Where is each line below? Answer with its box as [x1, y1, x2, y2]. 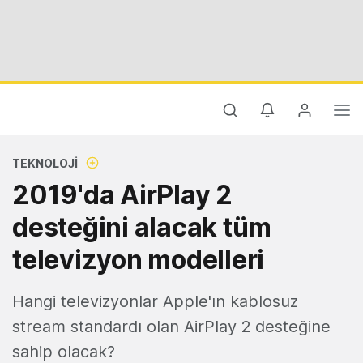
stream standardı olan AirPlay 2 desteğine [12, 317, 331, 336]
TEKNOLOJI [12, 156, 78, 170]
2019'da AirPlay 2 [12, 179, 233, 211]
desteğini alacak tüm [12, 211, 271, 243]
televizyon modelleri [12, 244, 264, 275]
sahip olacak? [12, 342, 115, 361]
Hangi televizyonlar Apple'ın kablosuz [12, 292, 298, 311]
